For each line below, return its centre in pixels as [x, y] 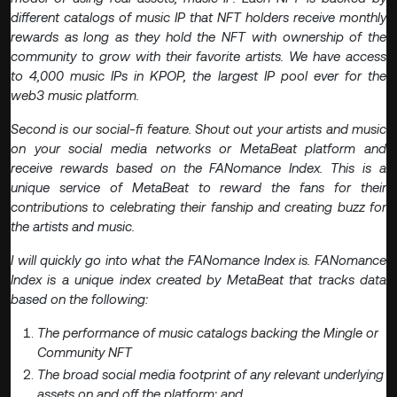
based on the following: [79, 299]
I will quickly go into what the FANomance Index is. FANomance [198, 260]
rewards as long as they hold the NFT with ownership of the [198, 36]
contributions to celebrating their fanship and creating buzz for [198, 206]
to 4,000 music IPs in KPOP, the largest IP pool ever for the [198, 75]
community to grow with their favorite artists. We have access [198, 56]
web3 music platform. [75, 95]
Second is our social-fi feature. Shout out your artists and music [198, 128]
